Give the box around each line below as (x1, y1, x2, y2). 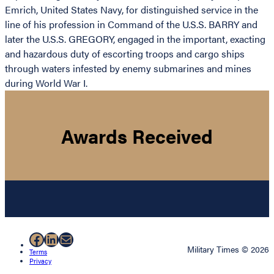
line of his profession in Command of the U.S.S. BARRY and (5, 17, 257, 32)
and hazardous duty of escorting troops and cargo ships (5, 46, 245, 61)
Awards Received (61, 122, 213, 149)
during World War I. (5, 76, 87, 91)
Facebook (29, 228, 92, 250)
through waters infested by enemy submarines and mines (5, 61, 251, 76)
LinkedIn (43, 228, 100, 250)
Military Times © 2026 (187, 243, 269, 256)
